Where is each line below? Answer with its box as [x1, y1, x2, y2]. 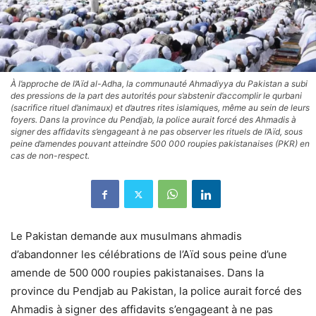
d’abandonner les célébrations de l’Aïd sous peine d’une [11, 248, 287, 262]
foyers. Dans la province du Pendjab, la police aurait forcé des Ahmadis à [11, 114, 296, 126]
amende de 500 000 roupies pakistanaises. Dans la [11, 266, 264, 280]
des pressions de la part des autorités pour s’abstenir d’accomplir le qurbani [11, 90, 302, 102]
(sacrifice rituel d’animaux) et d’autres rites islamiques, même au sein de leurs [11, 102, 310, 114]
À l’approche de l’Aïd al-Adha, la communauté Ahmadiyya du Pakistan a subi [11, 78, 308, 90]
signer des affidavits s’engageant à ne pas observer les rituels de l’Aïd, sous [11, 126, 303, 138]
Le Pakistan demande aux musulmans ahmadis [11, 229, 242, 243]
